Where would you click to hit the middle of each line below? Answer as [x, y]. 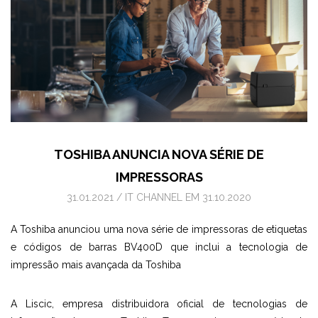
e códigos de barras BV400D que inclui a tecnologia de [159, 247]
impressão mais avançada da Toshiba [96, 265]
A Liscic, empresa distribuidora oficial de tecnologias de [159, 304]
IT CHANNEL [155, 197]
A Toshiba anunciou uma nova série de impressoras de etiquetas [159, 229]
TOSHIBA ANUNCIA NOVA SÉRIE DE [159, 154]
